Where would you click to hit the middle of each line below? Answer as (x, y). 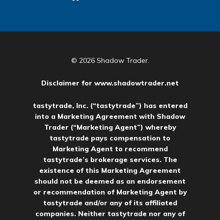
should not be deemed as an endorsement (110, 181)
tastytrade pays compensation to (110, 138)
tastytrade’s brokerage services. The (110, 160)
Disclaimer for (68, 83)
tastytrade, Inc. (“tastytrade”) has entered (110, 106)
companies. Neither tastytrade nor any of (110, 214)
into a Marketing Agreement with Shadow (110, 117)
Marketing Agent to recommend (110, 149)
